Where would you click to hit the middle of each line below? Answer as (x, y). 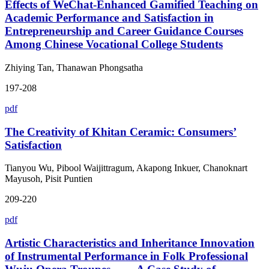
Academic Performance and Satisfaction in (109, 18)
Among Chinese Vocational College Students (114, 44)
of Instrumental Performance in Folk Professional (126, 256)
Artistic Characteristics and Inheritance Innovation (130, 243)
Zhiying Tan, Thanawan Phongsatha (74, 67)
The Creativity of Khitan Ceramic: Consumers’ (121, 131)
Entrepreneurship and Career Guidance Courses (124, 31)
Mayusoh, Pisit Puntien (49, 179)
